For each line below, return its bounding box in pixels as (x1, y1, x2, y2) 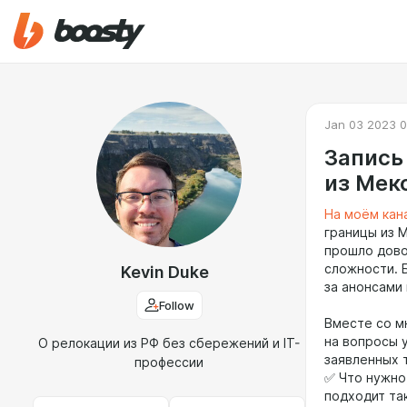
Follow (158, 298, 194, 313)
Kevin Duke (120, 263, 209, 282)
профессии (134, 355, 203, 370)
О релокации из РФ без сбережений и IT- (38, 336, 300, 351)
